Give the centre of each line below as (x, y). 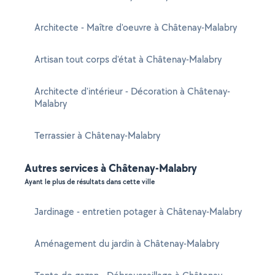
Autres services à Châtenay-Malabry (111, 168)
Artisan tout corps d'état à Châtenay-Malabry (128, 59)
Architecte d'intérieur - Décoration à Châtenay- (132, 91)
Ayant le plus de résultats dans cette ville (90, 182)
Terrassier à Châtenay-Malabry (97, 135)
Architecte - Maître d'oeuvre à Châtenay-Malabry (136, 27)
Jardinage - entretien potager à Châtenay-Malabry (138, 211)
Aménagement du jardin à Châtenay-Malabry (127, 243)
